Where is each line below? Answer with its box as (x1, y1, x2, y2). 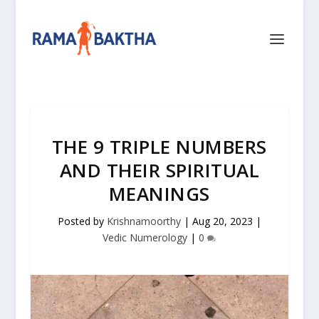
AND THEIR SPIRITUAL (59, 157, 260, 183)
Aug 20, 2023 (192, 214, 253, 228)
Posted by (57, 214, 107, 228)
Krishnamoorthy (106, 214, 181, 228)
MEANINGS (108, 181, 210, 206)
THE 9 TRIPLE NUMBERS (51, 134, 267, 159)
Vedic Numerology (103, 231, 188, 244)
